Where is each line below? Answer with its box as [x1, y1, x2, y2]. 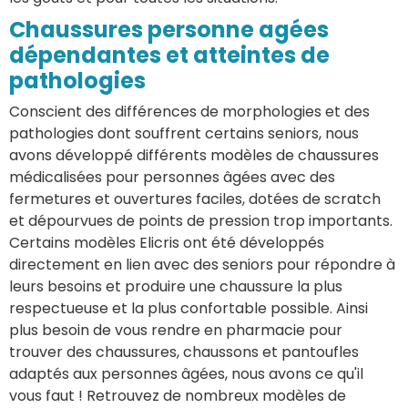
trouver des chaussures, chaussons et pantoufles [9, 342, 359, 363]
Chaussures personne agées [9, 15, 329, 46]
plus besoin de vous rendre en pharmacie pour [9, 320, 342, 342]
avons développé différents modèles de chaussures [9, 145, 379, 167]
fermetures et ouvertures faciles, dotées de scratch [9, 189, 381, 210]
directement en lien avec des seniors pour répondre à [9, 254, 395, 276]
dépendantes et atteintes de [9, 40, 330, 71]
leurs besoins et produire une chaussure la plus [9, 276, 342, 298]
